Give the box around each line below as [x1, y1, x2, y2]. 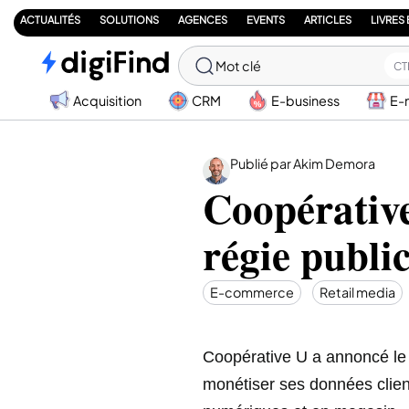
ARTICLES [304, 13, 351, 26]
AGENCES [178, 13, 227, 26]
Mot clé [215, 58, 261, 74]
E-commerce [210, 283, 294, 300]
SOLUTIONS [100, 13, 159, 26]
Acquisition [73, 91, 142, 109]
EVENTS [246, 13, 285, 26]
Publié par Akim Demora [230, 155, 375, 173]
